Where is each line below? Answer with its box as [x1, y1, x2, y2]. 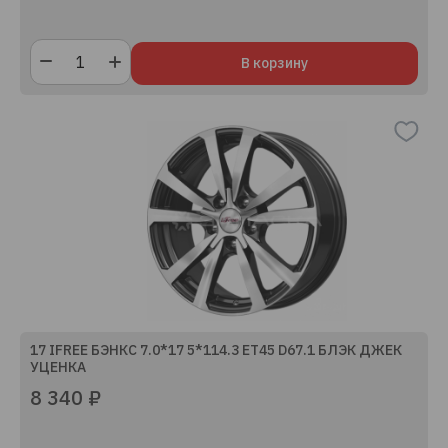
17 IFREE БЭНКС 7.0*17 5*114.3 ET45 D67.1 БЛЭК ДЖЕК [30, 341, 402, 359]
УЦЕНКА [30, 358, 86, 376]
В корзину [241, 54, 308, 72]
